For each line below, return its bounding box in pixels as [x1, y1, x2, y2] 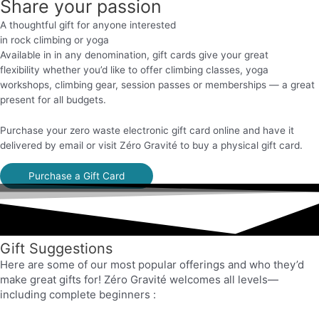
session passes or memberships [121, 79, 266, 90]
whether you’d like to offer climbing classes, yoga [43, 64, 268, 75]
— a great [269, 79, 315, 90]
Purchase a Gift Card [28, 169, 125, 182]
